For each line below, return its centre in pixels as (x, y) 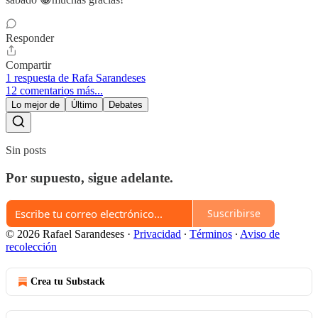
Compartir (28, 65)
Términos (211, 234)
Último (84, 105)
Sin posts (26, 150)
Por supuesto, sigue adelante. (89, 178)
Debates (126, 105)
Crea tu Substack (68, 281)
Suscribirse (234, 214)
